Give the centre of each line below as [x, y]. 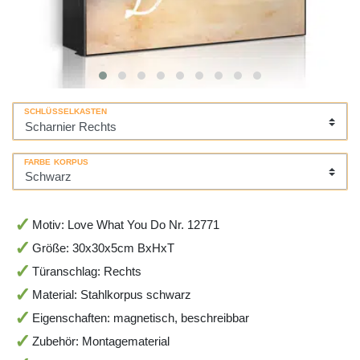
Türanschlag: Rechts [86, 272]
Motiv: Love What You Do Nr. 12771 [125, 225]
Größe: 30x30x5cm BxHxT [103, 248]
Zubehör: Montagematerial [100, 342]
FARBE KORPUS [57, 162]
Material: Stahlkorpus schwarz [111, 295]
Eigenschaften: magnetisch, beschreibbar [140, 318]
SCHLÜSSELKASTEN [66, 112]
